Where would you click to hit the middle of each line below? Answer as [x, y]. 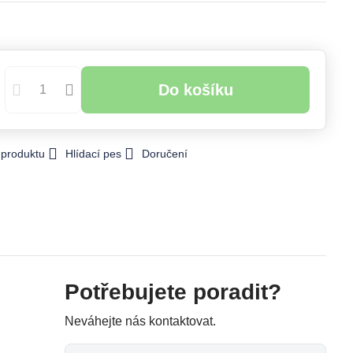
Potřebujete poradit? [173, 292]
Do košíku [201, 90]
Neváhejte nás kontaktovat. [141, 321]
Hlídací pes [93, 154]
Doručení [164, 154]
